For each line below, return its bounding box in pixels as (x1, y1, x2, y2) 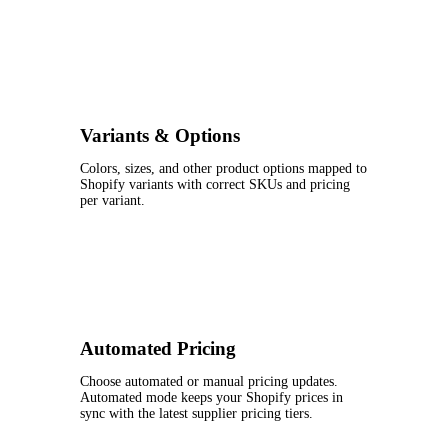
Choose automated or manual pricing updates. (80, 373, 338, 389)
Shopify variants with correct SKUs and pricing (80, 177, 350, 193)
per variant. (80, 193, 145, 209)
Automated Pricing (80, 337, 236, 359)
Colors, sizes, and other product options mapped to (80, 161, 367, 177)
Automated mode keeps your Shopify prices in (80, 389, 343, 405)
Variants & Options (80, 125, 240, 147)
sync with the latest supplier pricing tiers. (80, 405, 313, 421)
